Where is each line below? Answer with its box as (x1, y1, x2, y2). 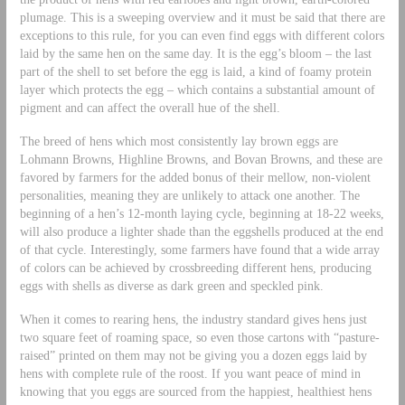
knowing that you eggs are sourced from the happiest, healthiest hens (19, 383, 372, 399)
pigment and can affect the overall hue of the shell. (19, 100, 280, 116)
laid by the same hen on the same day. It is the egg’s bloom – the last (19, 46, 372, 61)
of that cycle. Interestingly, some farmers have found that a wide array (19, 242, 380, 258)
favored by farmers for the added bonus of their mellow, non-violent (19, 170, 371, 185)
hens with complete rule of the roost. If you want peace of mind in (19, 365, 361, 381)
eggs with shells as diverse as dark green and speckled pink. (19, 278, 324, 294)
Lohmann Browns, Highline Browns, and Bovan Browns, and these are (19, 152, 382, 167)
